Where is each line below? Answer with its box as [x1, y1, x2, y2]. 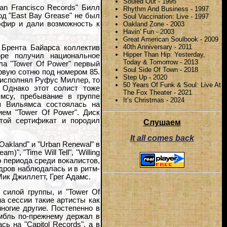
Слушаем [143, 118, 181, 127]
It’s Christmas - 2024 [123, 96, 184, 104]
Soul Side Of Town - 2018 [123, 65, 198, 73]
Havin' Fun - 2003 [123, 27, 174, 35]
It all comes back [130, 134, 194, 143]
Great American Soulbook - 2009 [123, 35, 218, 43]
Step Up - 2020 [123, 73, 167, 81]
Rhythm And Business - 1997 [123, 5, 209, 13]
